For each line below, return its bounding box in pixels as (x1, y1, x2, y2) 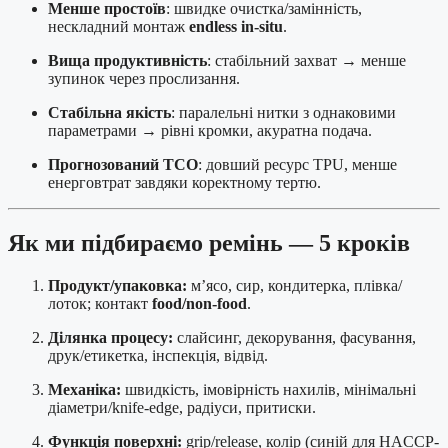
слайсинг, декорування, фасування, (173, 329, 416, 347)
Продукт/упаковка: (48, 277, 187, 295)
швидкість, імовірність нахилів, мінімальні (121, 381, 416, 399)
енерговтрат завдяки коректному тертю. (48, 174, 321, 192)
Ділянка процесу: (48, 329, 173, 347)
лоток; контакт (48, 295, 152, 313)
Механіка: (48, 381, 121, 399)
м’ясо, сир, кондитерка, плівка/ (187, 277, 402, 295)
